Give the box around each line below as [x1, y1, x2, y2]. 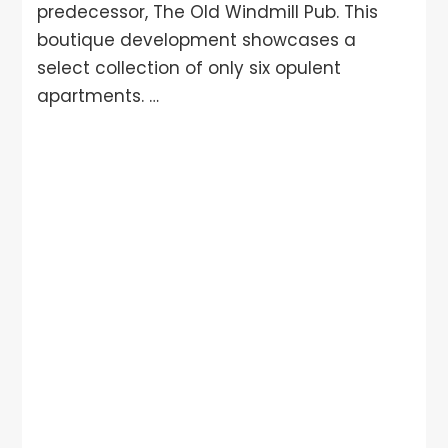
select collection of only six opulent [37, 55, 342, 80]
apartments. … [37, 83, 160, 108]
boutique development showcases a [37, 27, 357, 52]
